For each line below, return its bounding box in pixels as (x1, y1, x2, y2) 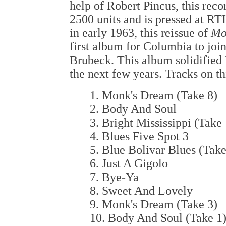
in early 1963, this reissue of (70, 26, 211, 39)
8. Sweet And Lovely (90, 184, 193, 197)
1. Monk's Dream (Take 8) (90, 89, 217, 102)
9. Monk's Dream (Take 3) (90, 198, 217, 211)
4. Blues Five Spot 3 (90, 130, 189, 143)
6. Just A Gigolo (90, 157, 168, 170)
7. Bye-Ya (90, 171, 139, 184)
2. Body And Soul (90, 102, 177, 116)
